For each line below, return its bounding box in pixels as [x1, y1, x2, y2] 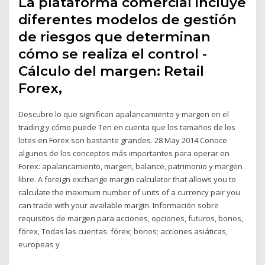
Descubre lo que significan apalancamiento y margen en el [18, 108, 230, 119]
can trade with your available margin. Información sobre [18, 199, 219, 211]
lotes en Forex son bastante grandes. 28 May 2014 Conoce [18, 134, 228, 146]
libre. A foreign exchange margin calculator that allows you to [18, 173, 237, 185]
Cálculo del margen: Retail [18, 62, 205, 79]
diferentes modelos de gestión [18, 11, 237, 28]
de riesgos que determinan [18, 28, 211, 45]
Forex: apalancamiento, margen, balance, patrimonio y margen [18, 160, 243, 172]
